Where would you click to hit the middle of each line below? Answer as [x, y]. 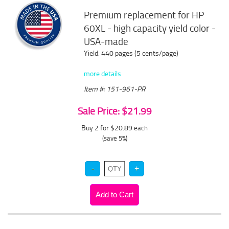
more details [103, 73]
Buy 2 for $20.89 [108, 128]
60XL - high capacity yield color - [150, 28]
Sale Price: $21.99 [114, 111]
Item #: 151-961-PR [115, 89]
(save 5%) [114, 138]
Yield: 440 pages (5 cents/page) [131, 53]
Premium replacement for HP [144, 15]
